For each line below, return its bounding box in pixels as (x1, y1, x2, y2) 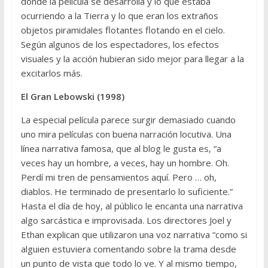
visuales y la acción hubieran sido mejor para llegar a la (20, 52, 244, 65)
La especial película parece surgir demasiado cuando (20, 113, 236, 126)
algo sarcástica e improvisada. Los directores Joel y (20, 214, 232, 226)
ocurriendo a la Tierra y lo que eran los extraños (20, 9, 218, 22)
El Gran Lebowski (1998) (20, 90, 124, 102)
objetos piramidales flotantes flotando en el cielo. (20, 23, 225, 36)
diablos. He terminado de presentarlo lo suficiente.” (20, 185, 233, 197)
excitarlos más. (20, 66, 83, 79)
